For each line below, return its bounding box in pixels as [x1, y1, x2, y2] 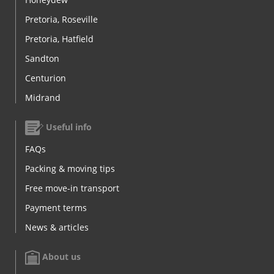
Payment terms [25, 201, 87, 213]
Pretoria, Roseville [25, 13, 98, 25]
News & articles [25, 221, 89, 233]
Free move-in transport [25, 182, 119, 194]
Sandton [25, 52, 59, 64]
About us [40, 250, 81, 262]
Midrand [25, 91, 61, 103]
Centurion [25, 72, 66, 84]
